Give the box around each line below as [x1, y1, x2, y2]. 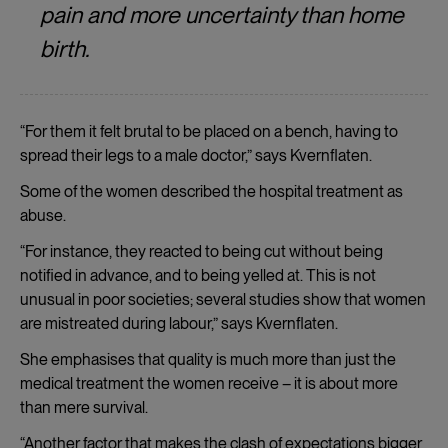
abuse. [20, 205, 66, 225]
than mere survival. [20, 397, 148, 417]
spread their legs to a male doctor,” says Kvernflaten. [20, 145, 372, 165]
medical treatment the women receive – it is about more [20, 373, 398, 393]
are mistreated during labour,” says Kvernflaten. [20, 313, 344, 333]
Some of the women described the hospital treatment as [20, 181, 403, 201]
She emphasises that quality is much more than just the [20, 349, 396, 369]
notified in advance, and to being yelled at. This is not [20, 265, 376, 285]
